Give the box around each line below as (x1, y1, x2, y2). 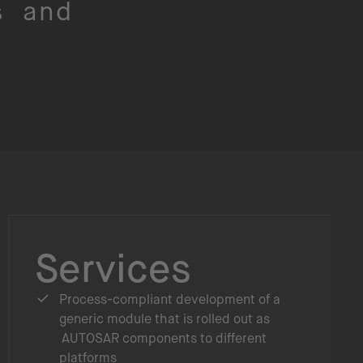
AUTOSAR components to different (59, 330, 267, 346)
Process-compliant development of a (59, 291, 280, 307)
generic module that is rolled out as (59, 310, 270, 327)
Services (35, 246, 191, 291)
